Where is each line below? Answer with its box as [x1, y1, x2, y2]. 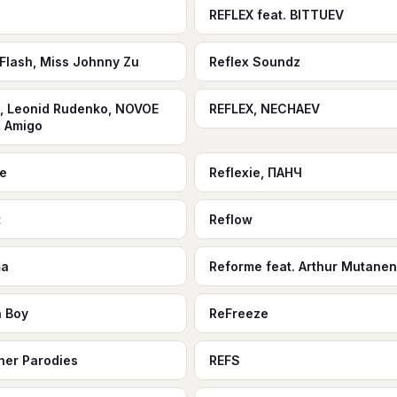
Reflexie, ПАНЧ [208, 165, 302, 180]
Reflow [208, 212, 253, 227]
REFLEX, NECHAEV [208, 101, 320, 116]
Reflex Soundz [208, 54, 300, 69]
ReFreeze [208, 306, 269, 321]
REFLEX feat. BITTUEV [208, 7, 344, 22]
